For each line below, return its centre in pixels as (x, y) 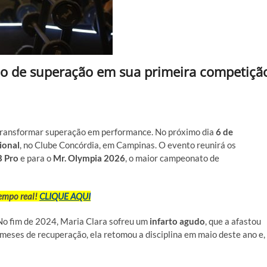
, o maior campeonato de (172, 158)
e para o (36, 158)
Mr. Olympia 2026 (89, 158)
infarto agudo (177, 221)
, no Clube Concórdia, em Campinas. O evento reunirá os (128, 145)
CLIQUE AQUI (65, 196)
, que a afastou (233, 221)
